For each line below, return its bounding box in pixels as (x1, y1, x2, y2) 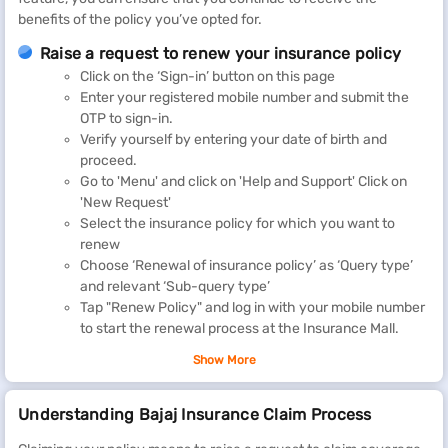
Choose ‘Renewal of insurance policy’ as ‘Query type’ (80, 256, 413, 274)
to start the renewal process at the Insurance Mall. (80, 319, 399, 337)
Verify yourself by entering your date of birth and (80, 130, 387, 148)
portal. (18, 373, 59, 391)
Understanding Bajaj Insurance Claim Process (18, 404, 372, 424)
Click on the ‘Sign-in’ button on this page (80, 67, 335, 85)
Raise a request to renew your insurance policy (40, 43, 402, 63)
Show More (192, 352, 256, 367)
